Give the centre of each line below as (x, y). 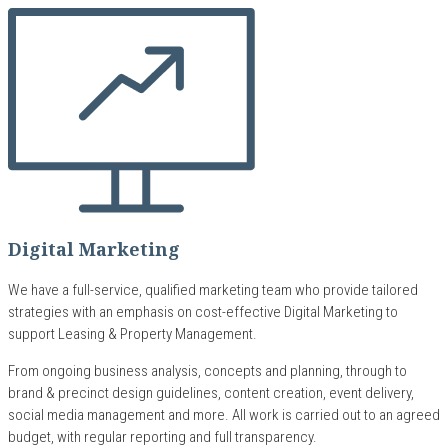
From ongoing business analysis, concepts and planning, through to (207, 371)
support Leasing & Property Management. (134, 334)
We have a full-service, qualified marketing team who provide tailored (213, 290)
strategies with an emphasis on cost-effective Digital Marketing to (203, 312)
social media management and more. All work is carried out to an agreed (224, 415)
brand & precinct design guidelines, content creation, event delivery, (211, 393)
